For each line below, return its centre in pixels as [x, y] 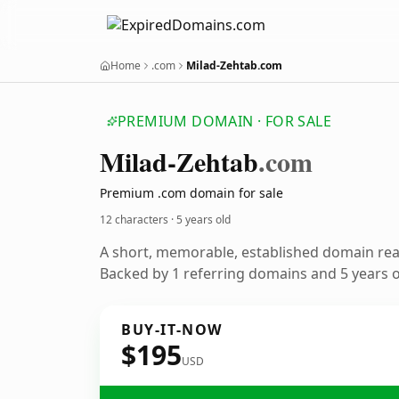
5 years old [204, 220]
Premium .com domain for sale [191, 193]
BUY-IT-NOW [172, 330]
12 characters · [138, 220]
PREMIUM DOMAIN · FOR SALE [224, 121]
